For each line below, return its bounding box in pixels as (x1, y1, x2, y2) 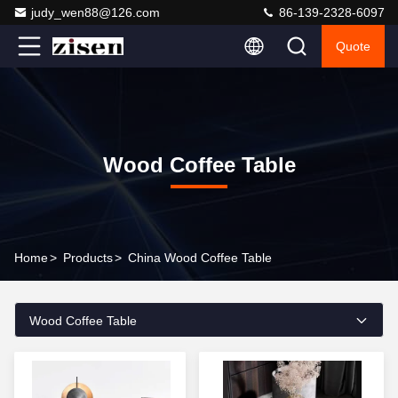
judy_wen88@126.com (31, 5, 160, 20)
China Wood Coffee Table (128, 251, 272, 265)
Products (63, 251, 113, 265)
